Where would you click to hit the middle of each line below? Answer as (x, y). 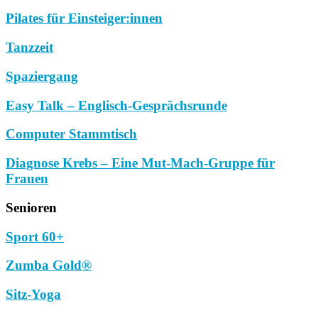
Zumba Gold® (49, 265)
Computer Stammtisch (71, 134)
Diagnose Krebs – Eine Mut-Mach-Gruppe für (140, 163)
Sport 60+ (35, 236)
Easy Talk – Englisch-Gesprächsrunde (116, 105)
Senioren (31, 207)
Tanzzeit (29, 48)
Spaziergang (42, 76)
